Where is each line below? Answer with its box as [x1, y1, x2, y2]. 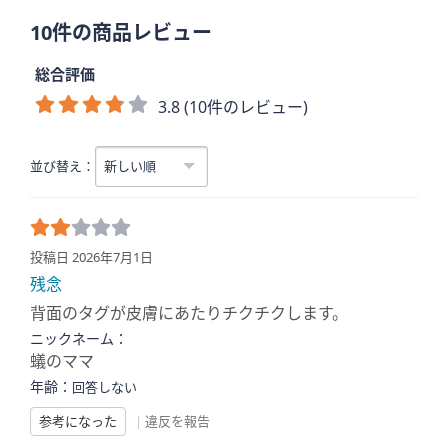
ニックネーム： [30, 329, 128, 348]
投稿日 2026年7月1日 [30, 248, 153, 266]
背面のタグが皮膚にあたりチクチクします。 [30, 302, 348, 324]
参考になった [39, 412, 117, 430]
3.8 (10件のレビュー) [158, 96, 308, 118]
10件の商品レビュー [30, 19, 212, 46]
